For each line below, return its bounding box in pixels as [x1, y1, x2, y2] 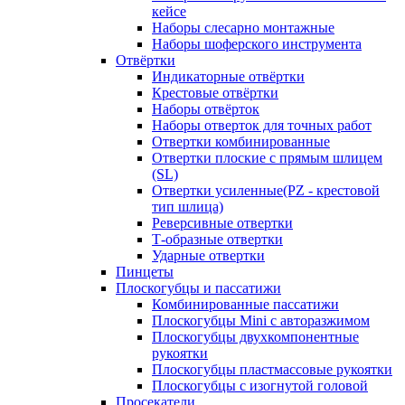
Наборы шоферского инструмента [152, 36, 362, 52]
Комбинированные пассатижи [152, 297, 339, 312]
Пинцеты [116, 264, 174, 279]
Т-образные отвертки [152, 231, 283, 247]
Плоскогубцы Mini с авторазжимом [152, 313, 370, 328]
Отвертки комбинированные [152, 134, 330, 149]
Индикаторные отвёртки [152, 69, 305, 84]
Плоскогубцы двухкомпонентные [152, 329, 359, 344]
